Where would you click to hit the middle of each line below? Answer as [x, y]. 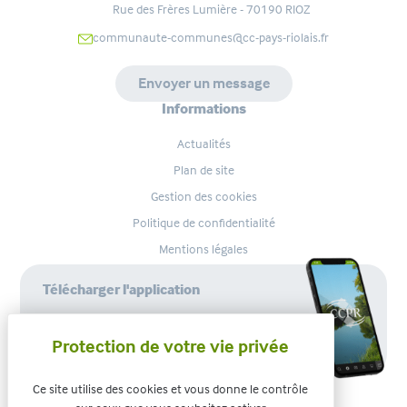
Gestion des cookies [203, 197]
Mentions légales [203, 249]
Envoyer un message [203, 84]
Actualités [203, 144]
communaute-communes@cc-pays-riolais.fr [211, 38]
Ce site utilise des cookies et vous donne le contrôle [171, 389]
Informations [203, 109]
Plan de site [203, 170]
